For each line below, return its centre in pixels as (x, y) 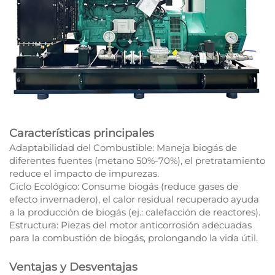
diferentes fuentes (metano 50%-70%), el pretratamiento (137, 161)
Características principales (82, 134)
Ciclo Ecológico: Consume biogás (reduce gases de (124, 187)
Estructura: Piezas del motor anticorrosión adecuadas (130, 225)
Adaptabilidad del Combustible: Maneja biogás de (123, 148)
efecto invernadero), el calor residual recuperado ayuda (134, 199)
